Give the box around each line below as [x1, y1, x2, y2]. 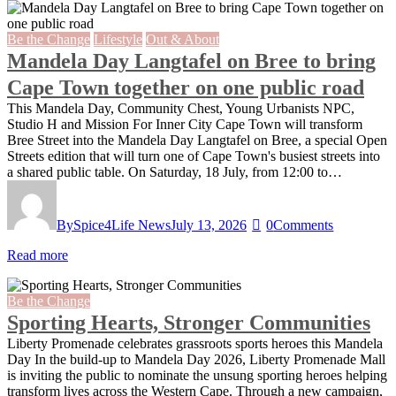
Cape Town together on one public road [7, 76, 364, 99]
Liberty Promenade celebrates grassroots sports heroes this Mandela [7, 336, 383, 351]
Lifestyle [94, 32, 142, 47]
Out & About [146, 32, 219, 47]
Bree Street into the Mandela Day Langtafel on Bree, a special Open [7, 133, 387, 148]
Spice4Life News [73, 217, 171, 232]
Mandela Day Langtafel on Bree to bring [7, 49, 376, 72]
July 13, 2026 [171, 217, 247, 232]
